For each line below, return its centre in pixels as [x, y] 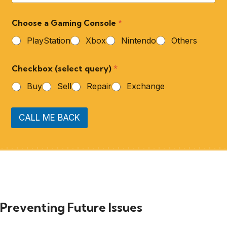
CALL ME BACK [50, 117]
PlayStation [49, 41]
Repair [99, 86]
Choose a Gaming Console [65, 23]
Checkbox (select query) [63, 69]
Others [184, 41]
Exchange [146, 86]
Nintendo [139, 41]
